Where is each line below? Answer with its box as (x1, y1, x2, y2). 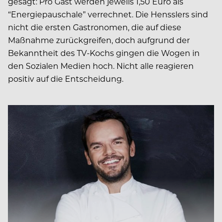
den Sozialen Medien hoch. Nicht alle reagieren (8, 60, 194, 71)
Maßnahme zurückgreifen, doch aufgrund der (8, 34, 190, 45)
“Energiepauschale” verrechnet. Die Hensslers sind (8, 8, 208, 19)
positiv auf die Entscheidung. (8, 73, 123, 84)
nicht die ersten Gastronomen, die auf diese (8, 21, 181, 32)
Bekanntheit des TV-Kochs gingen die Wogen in (8, 47, 200, 58)
